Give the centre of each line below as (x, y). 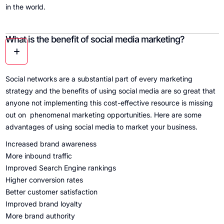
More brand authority (40, 216)
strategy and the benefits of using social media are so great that (110, 91)
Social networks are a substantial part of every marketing (99, 79)
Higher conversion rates (44, 180)
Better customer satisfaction (51, 192)
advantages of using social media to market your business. (101, 127)
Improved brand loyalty (43, 204)
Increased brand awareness (51, 144)
